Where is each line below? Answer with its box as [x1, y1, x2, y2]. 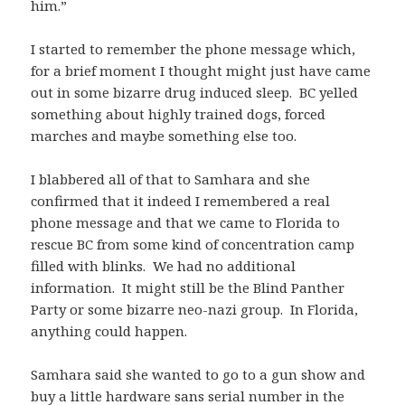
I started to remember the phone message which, [31, 40, 356, 59]
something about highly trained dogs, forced [31, 105, 326, 124]
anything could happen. [31, 322, 188, 341]
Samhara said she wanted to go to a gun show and [31, 365, 366, 384]
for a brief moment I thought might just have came [31, 61, 372, 80]
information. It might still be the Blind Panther [31, 278, 345, 297]
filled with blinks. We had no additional [31, 257, 297, 276]
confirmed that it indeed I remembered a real [31, 192, 331, 211]
